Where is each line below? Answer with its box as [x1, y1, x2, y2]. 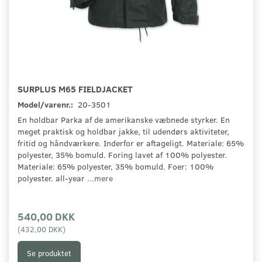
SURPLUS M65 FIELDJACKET [18, 82, 133, 95]
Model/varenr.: [18, 99, 75, 111]
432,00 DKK [20, 224, 63, 235]
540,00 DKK [18, 209, 75, 224]
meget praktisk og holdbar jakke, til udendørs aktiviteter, [18, 126, 229, 137]
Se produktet [27, 247, 71, 258]
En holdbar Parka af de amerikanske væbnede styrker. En [18, 114, 230, 126]
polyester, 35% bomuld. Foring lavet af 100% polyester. [18, 149, 227, 161]
